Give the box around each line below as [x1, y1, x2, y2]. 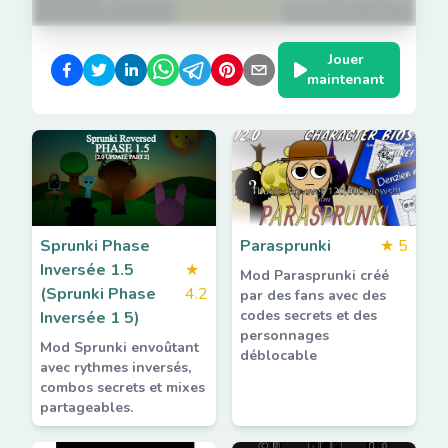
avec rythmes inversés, [40, 358, 191, 377]
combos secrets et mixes [40, 378, 205, 397]
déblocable [240, 346, 317, 365]
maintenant [307, 70, 384, 89]
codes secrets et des [240, 306, 377, 325]
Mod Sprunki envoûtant [40, 338, 199, 357]
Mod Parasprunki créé [240, 266, 389, 285]
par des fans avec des [240, 286, 386, 305]
